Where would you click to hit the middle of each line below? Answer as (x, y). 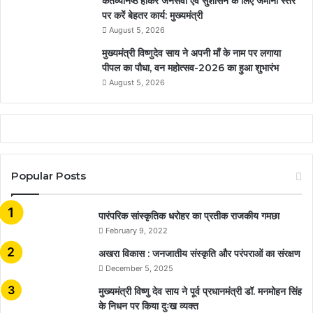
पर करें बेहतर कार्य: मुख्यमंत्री (152, 16)
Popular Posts (49, 176)
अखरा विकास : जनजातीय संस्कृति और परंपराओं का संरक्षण (199, 254)
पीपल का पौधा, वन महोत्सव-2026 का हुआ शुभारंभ (190, 68)
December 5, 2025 (139, 269)
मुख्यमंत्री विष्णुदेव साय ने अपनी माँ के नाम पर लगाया (191, 53)
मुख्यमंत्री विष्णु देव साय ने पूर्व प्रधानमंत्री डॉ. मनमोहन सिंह (200, 292)
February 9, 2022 (137, 231)
